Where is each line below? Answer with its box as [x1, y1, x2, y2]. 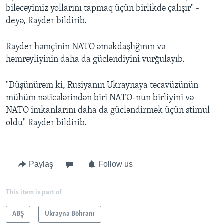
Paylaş [28, 160, 53, 169]
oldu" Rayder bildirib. [6, 118, 87, 128]
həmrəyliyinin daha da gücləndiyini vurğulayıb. [6, 55, 185, 65]
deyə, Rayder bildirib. [6, 16, 87, 26]
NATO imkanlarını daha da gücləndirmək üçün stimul [6, 106, 210, 116]
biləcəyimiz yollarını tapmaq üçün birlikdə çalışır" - [6, 4, 199, 14]
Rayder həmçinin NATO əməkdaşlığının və [6, 42, 165, 52]
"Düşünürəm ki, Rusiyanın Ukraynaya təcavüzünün [6, 81, 198, 91]
